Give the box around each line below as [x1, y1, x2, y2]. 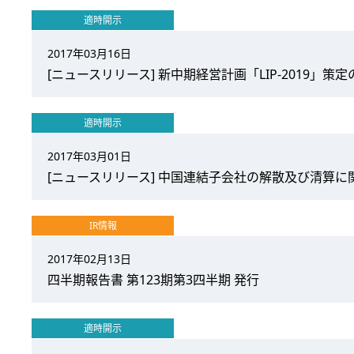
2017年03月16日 [47, 46, 131, 61]
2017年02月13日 [47, 251, 131, 266]
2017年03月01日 [47, 149, 131, 164]
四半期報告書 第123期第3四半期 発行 [47, 271, 259, 288]
